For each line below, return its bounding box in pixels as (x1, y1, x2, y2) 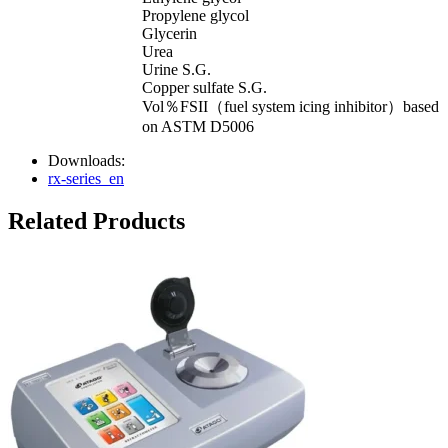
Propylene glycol (142, 6, 249, 24)
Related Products (8, 207, 185, 234)
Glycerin (142, 24, 197, 42)
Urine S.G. (142, 60, 211, 78)
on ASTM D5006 (142, 117, 254, 135)
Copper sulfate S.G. (142, 78, 267, 96)
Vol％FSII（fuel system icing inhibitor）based (142, 97, 439, 115)
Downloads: (48, 151, 125, 169)
